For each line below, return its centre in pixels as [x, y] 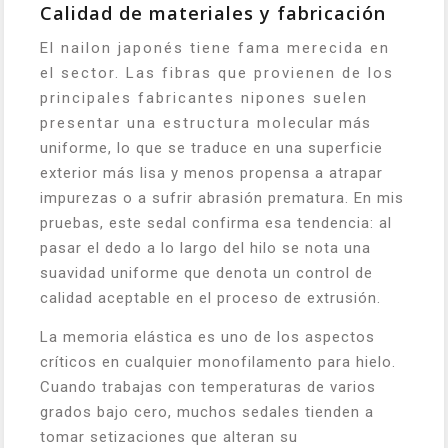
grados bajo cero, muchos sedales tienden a [207, 412]
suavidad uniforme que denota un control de [206, 273]
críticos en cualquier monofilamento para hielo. [218, 362]
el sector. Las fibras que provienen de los [217, 73]
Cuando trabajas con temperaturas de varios [208, 387]
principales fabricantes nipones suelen [204, 98]
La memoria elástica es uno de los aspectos [207, 337]
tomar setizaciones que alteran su [169, 437]
